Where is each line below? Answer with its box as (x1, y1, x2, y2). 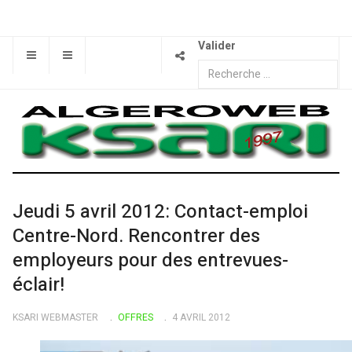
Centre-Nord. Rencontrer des (13, 222, 260, 250)
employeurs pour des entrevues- (13, 247, 288, 274)
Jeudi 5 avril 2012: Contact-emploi (13, 198, 308, 225)
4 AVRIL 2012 (172, 310, 230, 324)
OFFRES (117, 310, 153, 324)
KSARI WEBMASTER (13, 310, 98, 324)
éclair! (13, 271, 64, 299)
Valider (198, 38, 236, 54)
